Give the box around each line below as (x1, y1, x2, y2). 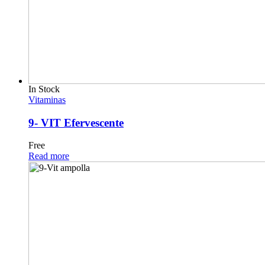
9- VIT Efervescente (28, 116, 124, 129)
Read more (28, 151, 69, 161)
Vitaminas (28, 95, 66, 105)
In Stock (28, 84, 60, 94)
